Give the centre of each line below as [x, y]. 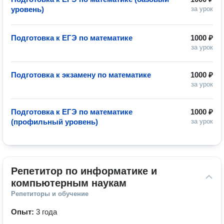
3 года [46, 212]
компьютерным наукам [69, 183]
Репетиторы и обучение [50, 194]
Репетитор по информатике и [84, 171]
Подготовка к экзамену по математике [81, 75]
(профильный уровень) [54, 122]
